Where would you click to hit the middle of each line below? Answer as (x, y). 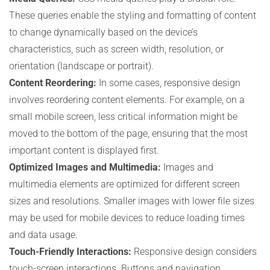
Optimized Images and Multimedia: (85, 167)
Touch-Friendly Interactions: (70, 252)
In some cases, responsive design (168, 83)
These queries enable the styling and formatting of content (133, 15)
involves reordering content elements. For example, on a (127, 100)
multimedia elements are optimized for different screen (124, 184)
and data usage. (43, 235)
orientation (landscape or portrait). (81, 66)
